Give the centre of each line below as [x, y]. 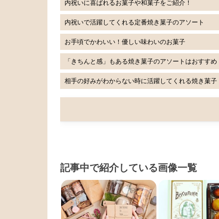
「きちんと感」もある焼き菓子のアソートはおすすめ [141, 61]
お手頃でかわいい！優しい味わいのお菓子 [125, 42]
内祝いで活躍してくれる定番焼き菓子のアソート [134, 22]
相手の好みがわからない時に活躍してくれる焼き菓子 [141, 81]
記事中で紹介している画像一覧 [128, 168]
